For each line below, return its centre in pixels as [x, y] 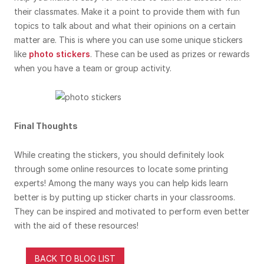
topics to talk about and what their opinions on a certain [125, 26]
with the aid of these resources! [76, 225]
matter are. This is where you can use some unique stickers [128, 40]
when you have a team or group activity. [93, 68]
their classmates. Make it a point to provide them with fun [127, 11]
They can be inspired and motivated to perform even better [132, 211]
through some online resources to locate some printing [121, 169]
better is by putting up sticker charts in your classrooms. [125, 197]
